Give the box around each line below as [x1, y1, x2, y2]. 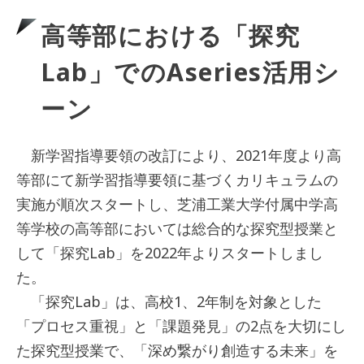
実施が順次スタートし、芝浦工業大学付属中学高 [16, 193, 338, 214]
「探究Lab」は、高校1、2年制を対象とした [16, 291, 322, 311]
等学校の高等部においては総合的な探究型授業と [16, 218, 338, 238]
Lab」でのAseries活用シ [41, 54, 340, 89]
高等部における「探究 [41, 18, 300, 52]
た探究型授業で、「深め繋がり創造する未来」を [16, 340, 338, 360]
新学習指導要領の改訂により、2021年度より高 [16, 145, 341, 165]
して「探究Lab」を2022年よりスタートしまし [16, 242, 323, 262]
